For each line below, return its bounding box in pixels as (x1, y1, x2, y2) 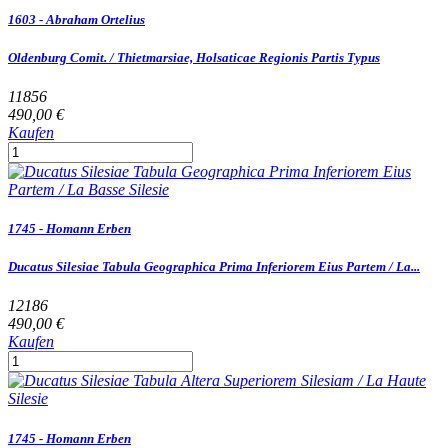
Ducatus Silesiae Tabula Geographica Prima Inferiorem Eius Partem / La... (8, 259, 420, 275)
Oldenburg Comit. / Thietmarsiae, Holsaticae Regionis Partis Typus (8, 49, 380, 65)
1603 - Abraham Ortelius (8, 11, 145, 27)
